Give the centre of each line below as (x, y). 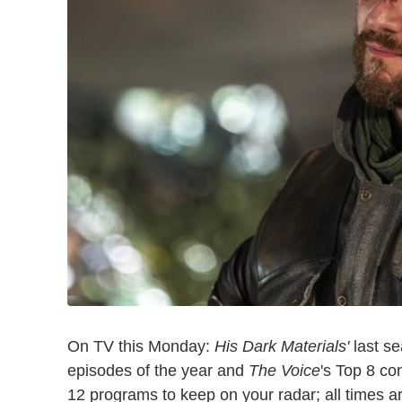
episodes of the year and (158, 371)
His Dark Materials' (282, 347)
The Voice (284, 371)
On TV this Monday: (141, 347)
